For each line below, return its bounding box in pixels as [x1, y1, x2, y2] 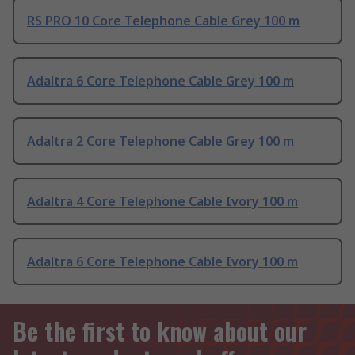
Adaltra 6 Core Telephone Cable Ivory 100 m [27, 253, 298, 271]
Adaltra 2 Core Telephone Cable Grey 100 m [27, 132, 294, 151]
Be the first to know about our [13, 313, 307, 349]
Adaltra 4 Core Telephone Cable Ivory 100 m [27, 193, 298, 211]
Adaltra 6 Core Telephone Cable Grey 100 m [27, 72, 294, 90]
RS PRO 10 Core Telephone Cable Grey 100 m [27, 12, 300, 30]
